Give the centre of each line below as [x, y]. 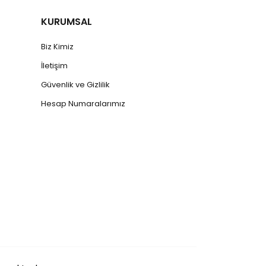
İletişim [54, 66]
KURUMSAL [66, 22]
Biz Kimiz [57, 47]
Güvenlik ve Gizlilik [75, 85]
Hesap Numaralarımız [83, 104]
